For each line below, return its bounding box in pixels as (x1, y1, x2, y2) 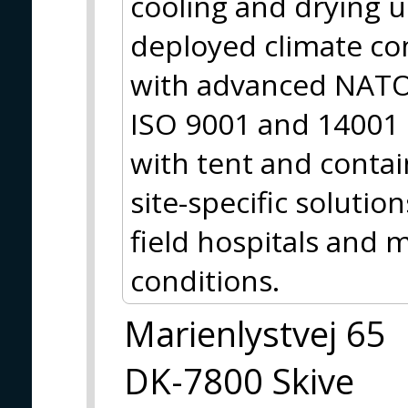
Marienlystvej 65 (124, 309, 386, 357)
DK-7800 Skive (124, 356, 354, 404)
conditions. (130, 260, 280, 300)
